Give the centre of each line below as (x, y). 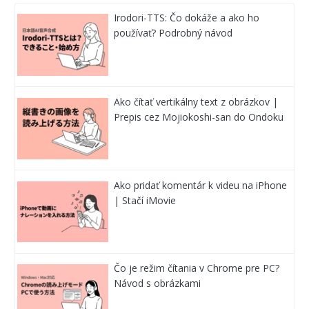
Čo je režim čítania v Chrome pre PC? (197, 268)
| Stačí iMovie (145, 200)
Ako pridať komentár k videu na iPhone (201, 185)
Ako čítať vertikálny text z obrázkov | (196, 101)
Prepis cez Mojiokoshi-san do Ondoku (199, 117)
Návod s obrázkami (158, 283)
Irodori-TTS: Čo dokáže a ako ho (187, 18)
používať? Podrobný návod (173, 33)
